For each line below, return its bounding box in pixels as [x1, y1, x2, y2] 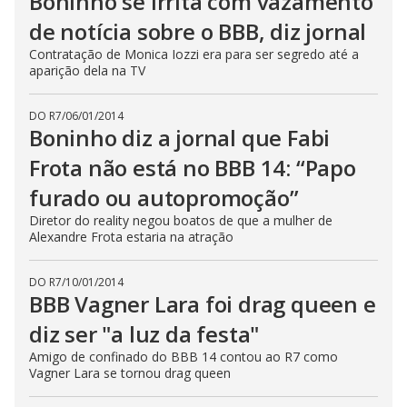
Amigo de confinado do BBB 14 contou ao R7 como [29, 347, 338, 365]
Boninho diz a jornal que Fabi [29, 122, 331, 153]
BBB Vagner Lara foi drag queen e [29, 288, 376, 319]
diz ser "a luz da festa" [29, 318, 260, 349]
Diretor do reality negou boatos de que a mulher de [29, 211, 333, 229]
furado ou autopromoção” [29, 182, 299, 213]
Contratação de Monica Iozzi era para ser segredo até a [29, 45, 359, 63]
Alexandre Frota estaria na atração [29, 227, 233, 245]
